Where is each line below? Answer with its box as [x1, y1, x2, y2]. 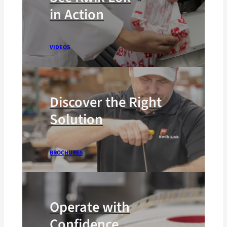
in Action [50, 4, 104, 25]
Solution [50, 109, 103, 130]
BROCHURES [50, 148, 84, 157]
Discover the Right [50, 92, 162, 113]
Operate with [50, 197, 130, 218]
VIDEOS [50, 43, 71, 52]
